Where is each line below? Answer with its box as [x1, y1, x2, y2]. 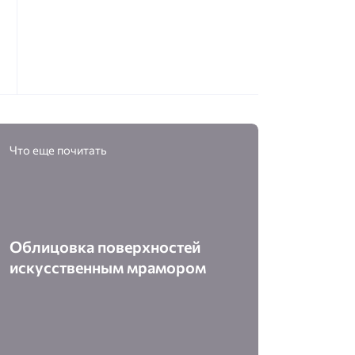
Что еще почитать [10, 142, 108, 157]
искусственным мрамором [10, 258, 207, 277]
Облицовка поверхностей [10, 237, 201, 257]
